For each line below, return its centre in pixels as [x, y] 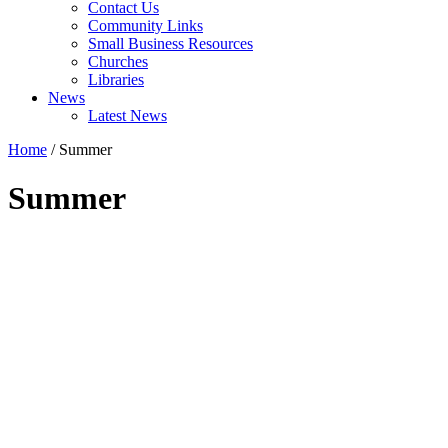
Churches [118, 61]
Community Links [145, 25]
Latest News [127, 115]
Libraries [116, 79]
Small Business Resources [170, 43]
